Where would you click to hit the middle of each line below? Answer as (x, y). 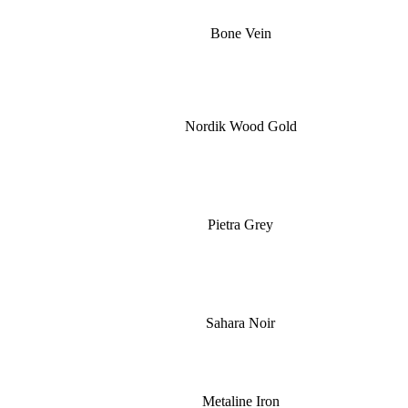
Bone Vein (240, 33)
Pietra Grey (240, 224)
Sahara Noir (240, 323)
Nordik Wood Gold (240, 126)
